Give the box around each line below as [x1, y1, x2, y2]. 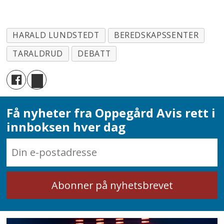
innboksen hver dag [6, 118, 126, 135]
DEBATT [77, 48, 111, 59]
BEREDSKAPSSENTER [113, 29, 199, 41]
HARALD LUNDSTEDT [12, 29, 99, 41]
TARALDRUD [12, 48, 63, 59]
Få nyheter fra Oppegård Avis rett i [6, 104, 216, 121]
